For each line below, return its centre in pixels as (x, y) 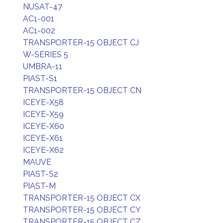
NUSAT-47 (43, 7)
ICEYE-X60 (44, 126)
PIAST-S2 (41, 174)
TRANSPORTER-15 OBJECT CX (82, 198)
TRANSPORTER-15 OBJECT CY (82, 210)
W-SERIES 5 (46, 55)
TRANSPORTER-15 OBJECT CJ (81, 43)
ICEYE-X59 (43, 114)
